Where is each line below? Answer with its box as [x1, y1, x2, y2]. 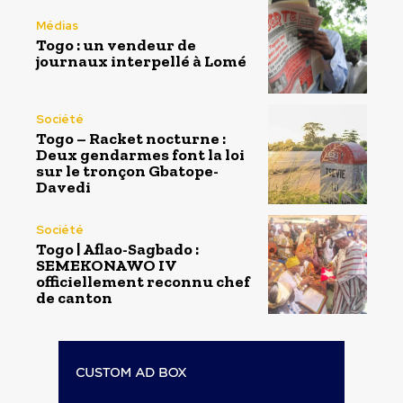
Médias [36, 17, 78, 33]
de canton [36, 287, 112, 308]
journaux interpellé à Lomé [36, 50, 246, 71]
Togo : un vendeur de [36, 34, 196, 55]
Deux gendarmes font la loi [36, 145, 245, 166]
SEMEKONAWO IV [36, 255, 177, 275]
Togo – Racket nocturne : [36, 129, 226, 149]
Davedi [36, 177, 91, 198]
